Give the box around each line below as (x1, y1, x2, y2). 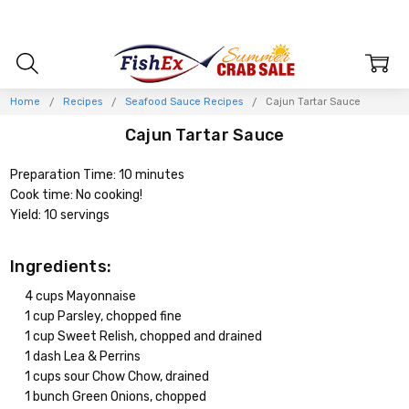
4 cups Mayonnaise (25, 288, 137, 304)
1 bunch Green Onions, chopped (25, 388, 207, 404)
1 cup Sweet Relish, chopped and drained (25, 328, 263, 344)
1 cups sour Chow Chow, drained (25, 368, 210, 384)
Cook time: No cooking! (10, 187, 143, 204)
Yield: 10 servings (10, 207, 110, 224)
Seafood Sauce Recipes (125, 95, 244, 108)
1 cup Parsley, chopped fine (25, 308, 183, 324)
